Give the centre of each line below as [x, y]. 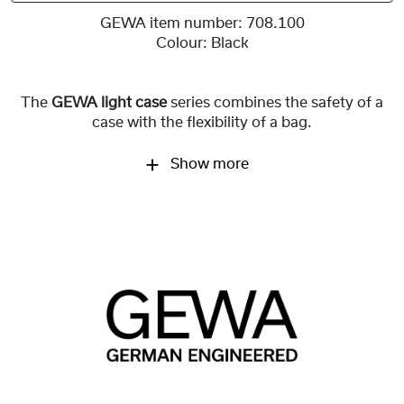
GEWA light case [109, 103]
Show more [207, 165]
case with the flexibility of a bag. [202, 123]
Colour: [181, 44]
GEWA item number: [171, 24]
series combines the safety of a [275, 103]
